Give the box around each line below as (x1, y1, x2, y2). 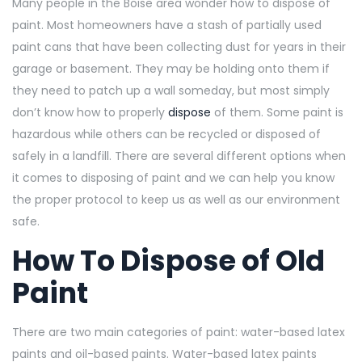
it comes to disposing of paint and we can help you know (12, 169, 335, 186)
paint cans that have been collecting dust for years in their (12, 38, 346, 55)
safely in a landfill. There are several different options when (12, 147, 346, 164)
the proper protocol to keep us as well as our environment (12, 191, 340, 208)
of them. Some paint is (211, 103, 343, 120)
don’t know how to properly (12, 103, 168, 120)
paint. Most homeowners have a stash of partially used (12, 16, 322, 33)
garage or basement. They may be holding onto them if (12, 60, 330, 77)
